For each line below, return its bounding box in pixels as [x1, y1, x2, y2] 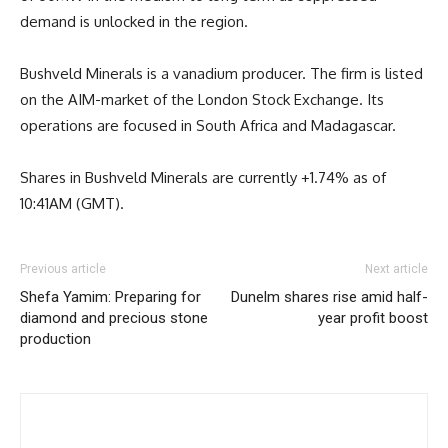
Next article [365, 261, 428, 276]
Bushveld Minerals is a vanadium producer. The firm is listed [20, 63, 423, 83]
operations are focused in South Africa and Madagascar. [20, 115, 396, 135]
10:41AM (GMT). [20, 193, 124, 213]
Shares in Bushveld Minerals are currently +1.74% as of [20, 167, 386, 187]
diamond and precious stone [20, 308, 208, 327]
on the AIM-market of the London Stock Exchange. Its [20, 89, 384, 109]
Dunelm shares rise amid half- [231, 287, 428, 306]
